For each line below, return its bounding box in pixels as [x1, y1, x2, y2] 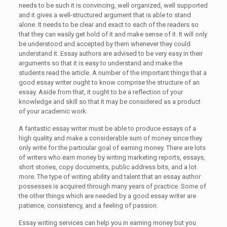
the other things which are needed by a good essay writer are [18, 192, 196, 200]
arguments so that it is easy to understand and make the [18, 59, 182, 67]
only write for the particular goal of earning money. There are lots [18, 144, 206, 152]
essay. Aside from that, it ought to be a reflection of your [18, 88, 183, 96]
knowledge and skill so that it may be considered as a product [18, 98, 201, 105]
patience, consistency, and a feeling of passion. [18, 202, 158, 209]
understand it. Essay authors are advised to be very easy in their [18, 50, 203, 57]
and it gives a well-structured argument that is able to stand [18, 11, 191, 19]
